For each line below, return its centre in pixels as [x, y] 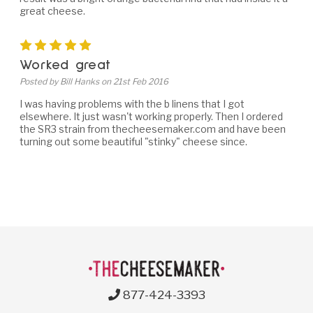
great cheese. [52, 10]
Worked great [65, 65]
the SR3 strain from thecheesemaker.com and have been [153, 129]
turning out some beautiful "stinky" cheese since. [133, 141]
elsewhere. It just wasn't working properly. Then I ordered [151, 116]
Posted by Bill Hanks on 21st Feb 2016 [94, 81]
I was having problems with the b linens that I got [132, 103]
